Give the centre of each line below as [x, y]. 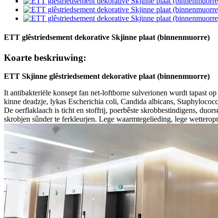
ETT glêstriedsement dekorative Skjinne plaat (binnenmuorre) [107, 37]
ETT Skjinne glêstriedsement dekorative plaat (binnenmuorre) [107, 76]
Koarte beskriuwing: [45, 57]
